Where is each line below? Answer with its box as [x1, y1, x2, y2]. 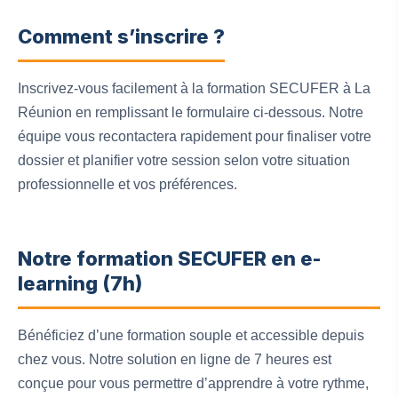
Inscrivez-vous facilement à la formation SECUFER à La [18, 81, 370, 97]
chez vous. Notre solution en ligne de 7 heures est [18, 352, 331, 368]
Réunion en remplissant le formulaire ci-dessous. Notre [18, 105, 363, 121]
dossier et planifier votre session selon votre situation [18, 153, 350, 169]
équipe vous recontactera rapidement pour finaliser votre [18, 129, 371, 145]
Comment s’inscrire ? [18, 25, 225, 49]
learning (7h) [18, 272, 142, 296]
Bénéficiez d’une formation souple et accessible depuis [18, 328, 364, 344]
